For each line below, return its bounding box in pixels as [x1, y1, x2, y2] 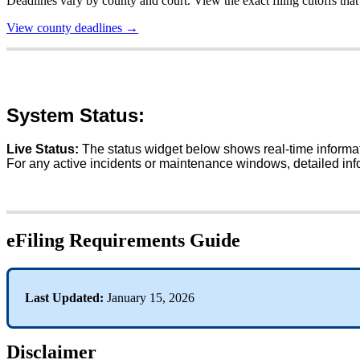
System [6, 104, 74, 126]
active [53, 157, 87, 171]
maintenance [159, 157, 233, 171]
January [107, 291, 146, 305]
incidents [90, 157, 141, 171]
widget [145, 142, 182, 157]
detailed [293, 157, 339, 171]
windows [236, 157, 287, 171]
